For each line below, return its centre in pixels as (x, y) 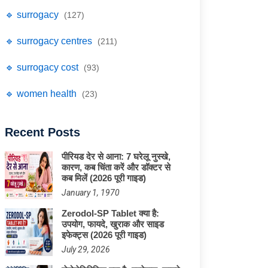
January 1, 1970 (91, 193)
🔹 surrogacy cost (43, 67)
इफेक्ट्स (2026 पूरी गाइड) (104, 235)
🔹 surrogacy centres (50, 41)
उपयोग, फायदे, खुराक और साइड (113, 224)
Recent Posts (42, 132)
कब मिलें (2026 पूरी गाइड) (104, 178)
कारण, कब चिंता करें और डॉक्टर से (116, 167)
